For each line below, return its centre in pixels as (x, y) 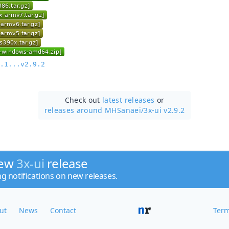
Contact (63, 210)
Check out (84, 100)
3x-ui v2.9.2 (164, 110)
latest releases (129, 100)
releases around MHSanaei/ (94, 110)
